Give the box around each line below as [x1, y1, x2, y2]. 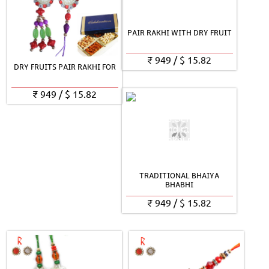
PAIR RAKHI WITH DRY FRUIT [127, 28, 232, 38]
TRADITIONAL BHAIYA [139, 171, 220, 181]
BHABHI [165, 180, 194, 190]
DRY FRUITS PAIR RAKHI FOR [13, 62, 116, 72]
